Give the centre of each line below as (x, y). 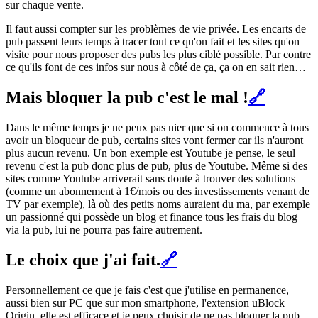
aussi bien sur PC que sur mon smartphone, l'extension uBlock (145, 302)
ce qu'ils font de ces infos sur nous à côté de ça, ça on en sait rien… (156, 67)
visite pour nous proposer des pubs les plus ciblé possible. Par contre (158, 55)
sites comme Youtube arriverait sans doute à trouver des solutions (150, 179)
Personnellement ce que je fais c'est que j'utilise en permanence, (147, 290)
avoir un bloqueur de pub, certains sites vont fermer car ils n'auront (154, 141)
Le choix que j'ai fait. (83, 259)
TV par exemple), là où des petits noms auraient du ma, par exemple (158, 204)
